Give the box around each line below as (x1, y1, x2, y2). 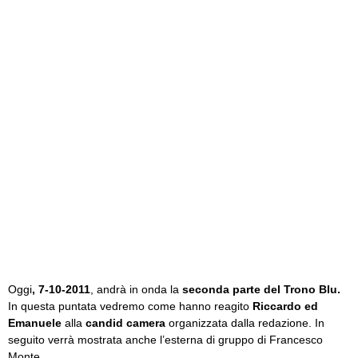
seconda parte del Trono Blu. (182, 283, 340, 296)
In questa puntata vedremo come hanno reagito (8, 300, 253, 312)
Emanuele (8, 316, 62, 329)
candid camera (82, 316, 165, 329)
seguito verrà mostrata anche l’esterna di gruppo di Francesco (8, 333, 323, 346)
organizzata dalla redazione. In (165, 316, 324, 329)
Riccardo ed (253, 300, 318, 312)
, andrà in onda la (90, 283, 182, 296)
